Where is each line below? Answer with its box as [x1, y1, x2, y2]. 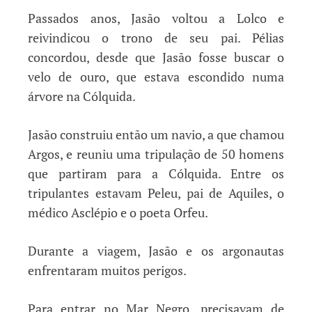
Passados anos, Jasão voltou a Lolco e [28, 9, 284, 26]
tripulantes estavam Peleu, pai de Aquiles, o [28, 184, 284, 201]
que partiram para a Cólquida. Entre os [28, 164, 284, 182]
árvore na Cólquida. [28, 87, 136, 104]
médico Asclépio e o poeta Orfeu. [28, 203, 208, 221]
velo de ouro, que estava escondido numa [28, 68, 284, 85]
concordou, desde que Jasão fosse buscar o [28, 48, 284, 65]
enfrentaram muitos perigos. [28, 261, 187, 279]
